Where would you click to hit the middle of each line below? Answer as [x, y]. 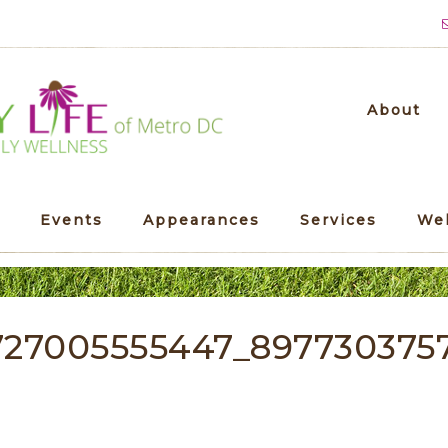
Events [71, 220]
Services [338, 220]
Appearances [201, 220]
